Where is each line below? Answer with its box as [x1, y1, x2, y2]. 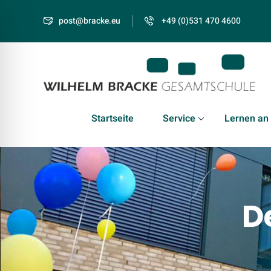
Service [163, 111, 195, 126]
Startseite [91, 111, 134, 126]
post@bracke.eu [59, 14, 120, 27]
